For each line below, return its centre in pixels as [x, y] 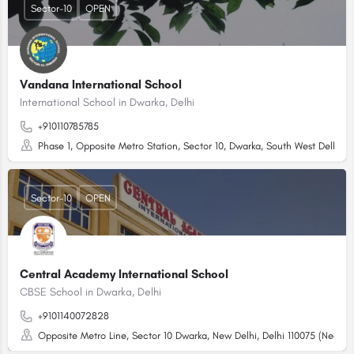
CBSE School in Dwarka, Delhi [90, 292]
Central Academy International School [124, 274]
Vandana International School [101, 85]
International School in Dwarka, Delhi [107, 102]
